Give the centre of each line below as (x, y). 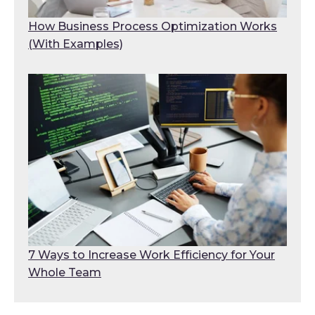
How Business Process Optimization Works (153, 27)
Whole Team (65, 273)
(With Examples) (76, 44)
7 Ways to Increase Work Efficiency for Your (152, 255)
